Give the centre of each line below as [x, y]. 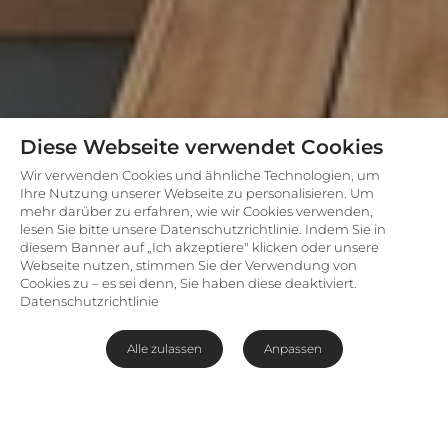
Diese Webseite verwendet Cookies [201, 147]
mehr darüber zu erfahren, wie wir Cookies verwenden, [196, 211]
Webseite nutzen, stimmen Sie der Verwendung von [188, 265]
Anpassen [292, 348]
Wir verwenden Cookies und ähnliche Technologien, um [200, 175]
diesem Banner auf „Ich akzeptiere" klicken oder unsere [199, 247]
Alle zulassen [164, 348]
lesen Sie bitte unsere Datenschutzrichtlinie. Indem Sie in [203, 229]
